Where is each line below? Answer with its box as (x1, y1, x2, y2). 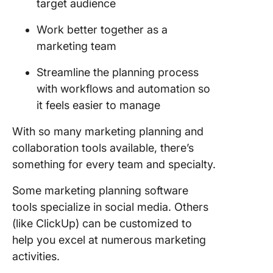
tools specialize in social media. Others (12, 200, 208, 213)
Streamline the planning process (37, 66, 199, 79)
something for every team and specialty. (12, 158, 216, 171)
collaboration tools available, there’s (12, 141, 194, 154)
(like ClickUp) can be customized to (12, 217, 192, 230)
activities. (12, 250, 60, 263)
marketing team (37, 40, 116, 52)
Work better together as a (37, 23, 168, 36)
